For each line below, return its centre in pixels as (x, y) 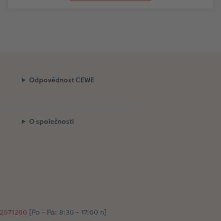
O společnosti (51, 121)
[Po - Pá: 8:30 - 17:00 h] (67, 212)
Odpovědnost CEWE (61, 80)
